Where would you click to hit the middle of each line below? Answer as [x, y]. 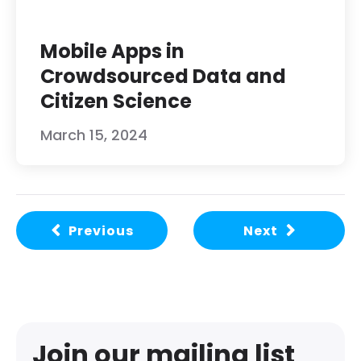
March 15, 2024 [94, 135]
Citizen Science [116, 102]
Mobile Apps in [112, 52]
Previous [101, 231]
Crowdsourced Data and [163, 77]
